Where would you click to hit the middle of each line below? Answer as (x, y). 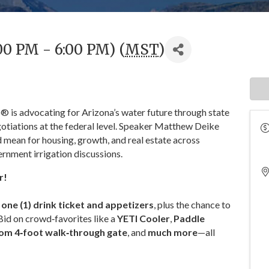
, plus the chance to (192, 205)
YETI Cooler (144, 219)
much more (173, 232)
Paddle (189, 219)
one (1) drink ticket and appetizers (77, 205)
